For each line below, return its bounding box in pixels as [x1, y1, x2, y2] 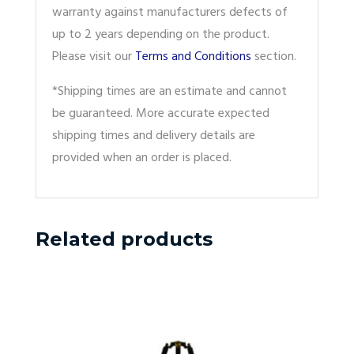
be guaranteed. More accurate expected [52, 103, 269, 124]
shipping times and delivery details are [52, 125, 255, 146]
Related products [36, 227, 213, 250]
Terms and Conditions [135, 46, 251, 67]
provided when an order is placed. [52, 147, 232, 168]
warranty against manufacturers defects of [52, 2, 288, 23]
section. [251, 46, 296, 67]
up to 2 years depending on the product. [52, 24, 269, 45]
